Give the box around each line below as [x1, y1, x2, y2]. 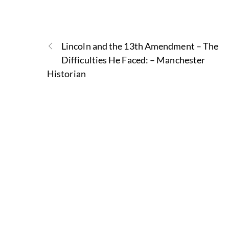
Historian [47, 68, 86, 80]
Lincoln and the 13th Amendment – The [61, 40, 219, 52]
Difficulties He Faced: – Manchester [61, 54, 205, 66]
